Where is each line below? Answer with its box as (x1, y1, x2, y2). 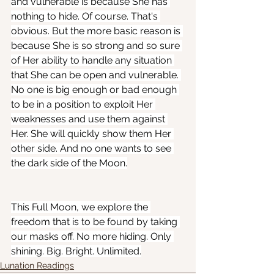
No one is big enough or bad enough (11, 84, 179, 96)
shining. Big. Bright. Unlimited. (11, 245, 141, 257)
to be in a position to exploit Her (11, 98, 155, 111)
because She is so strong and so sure (11, 40, 182, 52)
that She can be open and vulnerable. (11, 69, 181, 81)
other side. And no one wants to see (11, 143, 174, 155)
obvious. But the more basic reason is (11, 25, 183, 37)
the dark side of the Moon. (11, 157, 127, 169)
